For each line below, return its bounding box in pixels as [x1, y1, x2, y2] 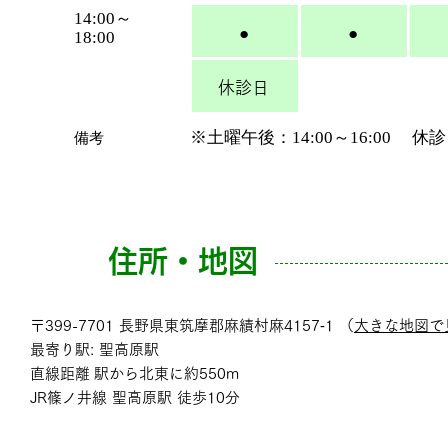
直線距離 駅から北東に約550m [30, 366, 239, 381]
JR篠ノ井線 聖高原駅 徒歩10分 [30, 390, 240, 405]
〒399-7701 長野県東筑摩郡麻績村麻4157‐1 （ [30, 318, 354, 333]
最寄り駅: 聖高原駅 [30, 342, 159, 357]
